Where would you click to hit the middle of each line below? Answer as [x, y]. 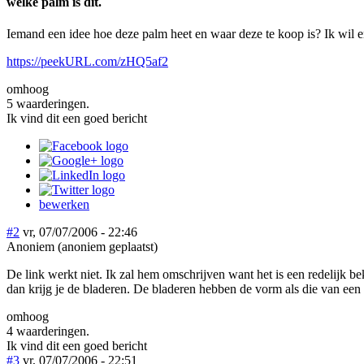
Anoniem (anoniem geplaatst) [82, 246]
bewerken [64, 204]
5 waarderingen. [48, 103]
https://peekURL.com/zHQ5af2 [87, 61]
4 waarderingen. [48, 331]
